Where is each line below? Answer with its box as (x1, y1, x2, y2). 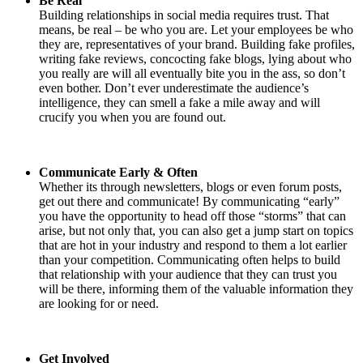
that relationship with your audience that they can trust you (39, 267, 337, 282)
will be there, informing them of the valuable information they (39, 282, 353, 297)
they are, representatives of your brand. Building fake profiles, (39, 37, 355, 52)
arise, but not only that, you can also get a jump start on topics (39, 224, 353, 238)
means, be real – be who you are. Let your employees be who (39, 23, 353, 37)
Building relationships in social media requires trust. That (39, 8, 329, 23)
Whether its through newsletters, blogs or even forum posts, (39, 180, 342, 194)
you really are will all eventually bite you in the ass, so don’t (39, 66, 345, 81)
